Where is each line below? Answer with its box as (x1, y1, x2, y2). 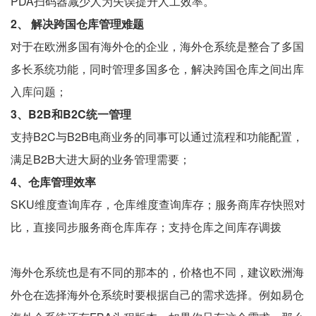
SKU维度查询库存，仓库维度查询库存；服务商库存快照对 (11, 195, 305, 212)
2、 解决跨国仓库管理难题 (11, 15, 144, 32)
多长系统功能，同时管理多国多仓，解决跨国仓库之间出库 (11, 60, 304, 77)
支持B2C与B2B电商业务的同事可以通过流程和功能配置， (11, 128, 303, 145)
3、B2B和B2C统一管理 (11, 105, 131, 122)
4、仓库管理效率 (11, 173, 96, 190)
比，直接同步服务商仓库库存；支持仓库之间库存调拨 (11, 218, 281, 235)
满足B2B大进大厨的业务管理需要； (11, 150, 190, 167)
